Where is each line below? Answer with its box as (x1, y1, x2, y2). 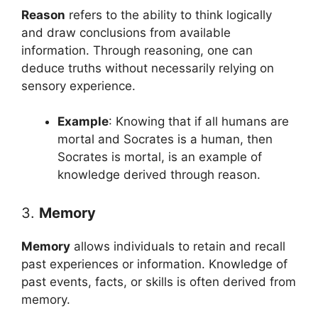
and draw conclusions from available (21, 25, 231, 40)
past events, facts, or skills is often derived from (21, 274, 296, 289)
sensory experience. (21, 78, 136, 93)
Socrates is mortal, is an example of (57, 150, 262, 164)
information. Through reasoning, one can (21, 43, 253, 57)
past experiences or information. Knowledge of (21, 256, 287, 271)
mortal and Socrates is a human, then (57, 132, 273, 146)
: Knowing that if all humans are (109, 114, 289, 128)
